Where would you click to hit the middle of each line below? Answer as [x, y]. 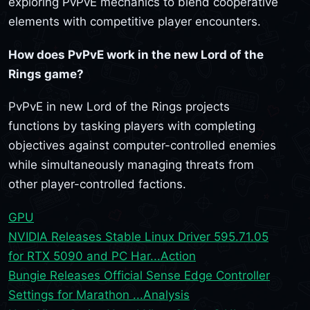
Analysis [166, 295]
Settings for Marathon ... [76, 295]
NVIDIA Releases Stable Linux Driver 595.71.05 [138, 237]
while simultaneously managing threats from [131, 165]
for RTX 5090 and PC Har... [84, 256]
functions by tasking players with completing [132, 126]
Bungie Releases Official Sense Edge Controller [139, 276]
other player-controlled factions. [97, 184]
